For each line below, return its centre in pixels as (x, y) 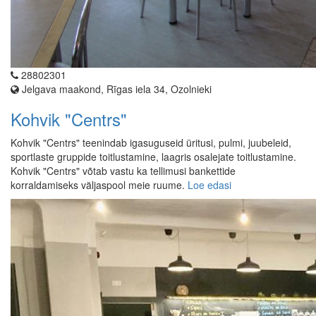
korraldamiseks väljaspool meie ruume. (99, 185)
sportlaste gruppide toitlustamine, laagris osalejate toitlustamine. (153, 157)
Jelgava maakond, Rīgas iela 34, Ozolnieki (115, 89)
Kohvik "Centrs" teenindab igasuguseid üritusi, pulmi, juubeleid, (151, 143)
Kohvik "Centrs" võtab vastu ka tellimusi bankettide (123, 171)
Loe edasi (209, 185)
